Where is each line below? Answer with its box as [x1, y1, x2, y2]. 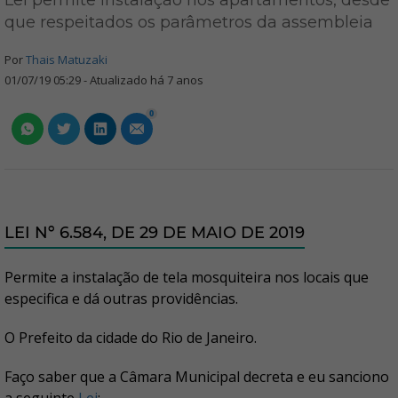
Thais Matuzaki [26, 52, 107, 68]
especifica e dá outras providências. [4, 289, 238, 308]
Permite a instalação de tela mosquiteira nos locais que [4, 267, 369, 287]
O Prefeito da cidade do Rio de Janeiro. [4, 328, 260, 347]
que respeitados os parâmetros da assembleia [4, 12, 373, 32]
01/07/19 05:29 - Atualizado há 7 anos [4, 72, 203, 88]
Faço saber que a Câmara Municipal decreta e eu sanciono [4, 367, 389, 386]
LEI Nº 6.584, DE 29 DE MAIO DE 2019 [4, 223, 305, 243]
